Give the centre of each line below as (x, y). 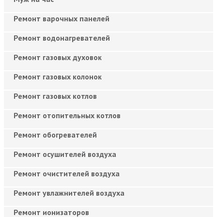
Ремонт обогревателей (55, 134)
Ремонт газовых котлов (55, 96)
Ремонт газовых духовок (58, 57)
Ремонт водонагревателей (62, 38)
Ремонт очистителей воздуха (67, 173)
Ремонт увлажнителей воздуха (69, 193)
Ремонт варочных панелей (62, 18)
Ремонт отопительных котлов (67, 115)
